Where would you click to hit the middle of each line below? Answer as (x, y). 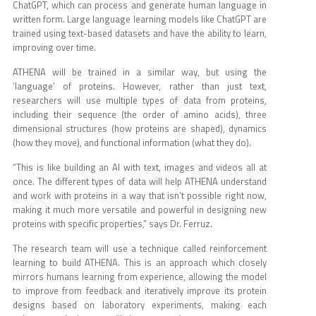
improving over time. (54, 48)
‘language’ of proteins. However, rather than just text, (140, 86)
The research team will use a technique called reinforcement (140, 249)
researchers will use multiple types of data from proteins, (140, 101)
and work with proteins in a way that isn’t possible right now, (140, 196)
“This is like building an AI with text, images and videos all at (140, 168)
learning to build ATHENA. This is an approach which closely (140, 263)
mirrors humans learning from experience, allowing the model (140, 277)
